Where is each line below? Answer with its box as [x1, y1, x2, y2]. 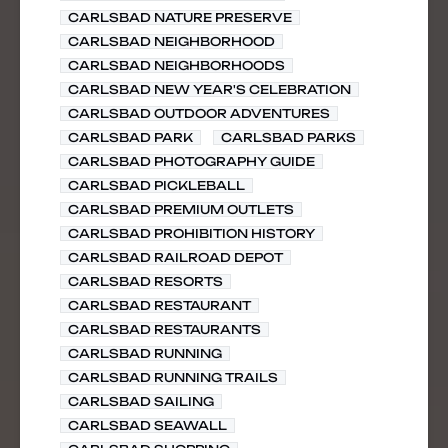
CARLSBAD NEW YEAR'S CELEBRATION [68, 82, 351, 97]
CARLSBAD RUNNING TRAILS [68, 370, 278, 385]
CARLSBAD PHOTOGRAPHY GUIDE [68, 154, 315, 169]
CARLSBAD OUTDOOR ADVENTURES [68, 106, 330, 121]
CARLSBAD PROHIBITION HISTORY [68, 226, 315, 241]
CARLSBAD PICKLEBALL [68, 178, 245, 193]
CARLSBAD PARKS [221, 130, 356, 145]
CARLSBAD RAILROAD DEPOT [68, 250, 283, 265]
